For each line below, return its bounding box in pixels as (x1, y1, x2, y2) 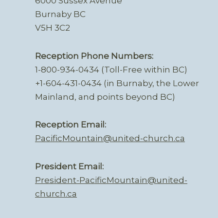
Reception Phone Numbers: (35, 51, 153, 61)
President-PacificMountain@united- (35, 175, 187, 185)
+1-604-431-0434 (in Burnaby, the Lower (35, 78, 199, 88)
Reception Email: (35, 120, 106, 130)
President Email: (35, 162, 104, 172)
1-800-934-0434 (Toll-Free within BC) (35, 64, 187, 74)
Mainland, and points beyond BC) (35, 91, 175, 102)
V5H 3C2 (35, 22, 70, 33)
